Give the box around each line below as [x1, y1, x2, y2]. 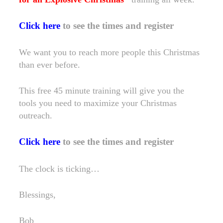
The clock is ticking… [19, 163, 100, 174]
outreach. [19, 111, 53, 120]
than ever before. [19, 60, 81, 70]
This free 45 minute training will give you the [19, 86, 185, 96]
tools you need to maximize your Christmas [19, 98, 177, 108]
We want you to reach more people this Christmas [19, 47, 200, 57]
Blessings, [19, 189, 56, 200]
